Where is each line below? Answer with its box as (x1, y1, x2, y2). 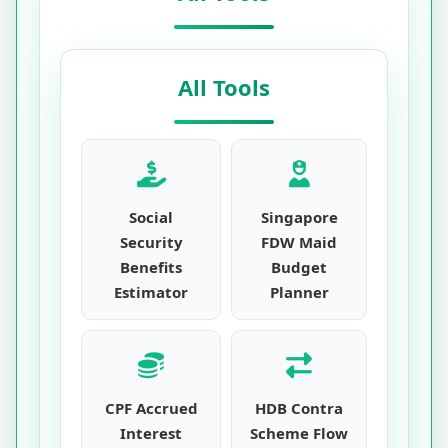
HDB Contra (255, 398, 343, 418)
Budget (271, 257, 327, 277)
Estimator (114, 282, 188, 302)
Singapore (260, 207, 338, 227)
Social (129, 207, 173, 227)
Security (119, 232, 183, 252)
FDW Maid (261, 232, 337, 252)
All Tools (178, 72, 270, 102)
